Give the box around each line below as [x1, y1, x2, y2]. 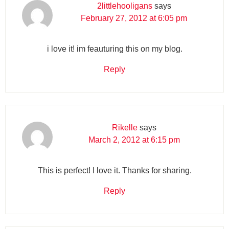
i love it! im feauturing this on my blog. [47, 44, 182, 53]
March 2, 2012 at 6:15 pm [88, 135, 180, 144]
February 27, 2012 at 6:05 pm [81, 13, 187, 22]
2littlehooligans [97, 1, 152, 10]
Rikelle [111, 123, 138, 132]
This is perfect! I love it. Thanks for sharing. [37, 166, 192, 175]
